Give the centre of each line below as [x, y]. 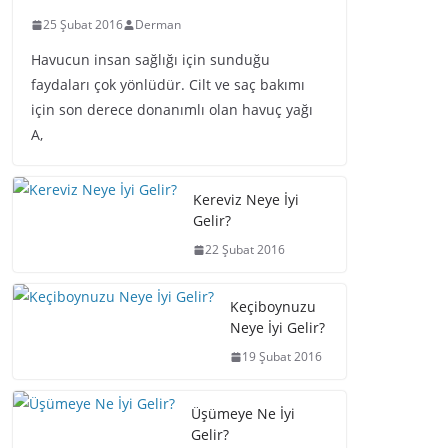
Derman [158, 24]
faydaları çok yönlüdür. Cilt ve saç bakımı [168, 84]
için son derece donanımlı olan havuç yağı [172, 109]
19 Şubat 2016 [282, 356]
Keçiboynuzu [273, 306]
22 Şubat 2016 [245, 249]
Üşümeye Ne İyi [243, 413]
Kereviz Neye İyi [246, 199]
